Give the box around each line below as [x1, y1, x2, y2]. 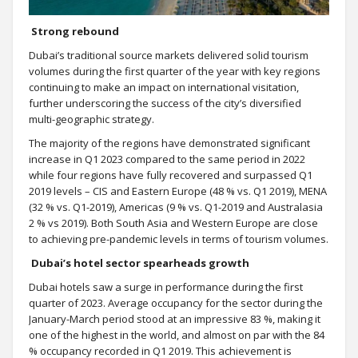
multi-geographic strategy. [29, 111, 154, 126]
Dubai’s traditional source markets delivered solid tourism [29, 47, 308, 62]
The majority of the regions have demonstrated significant [29, 135, 310, 150]
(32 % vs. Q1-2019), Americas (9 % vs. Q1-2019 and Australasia [29, 199, 323, 214]
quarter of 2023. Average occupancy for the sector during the [29, 295, 323, 310]
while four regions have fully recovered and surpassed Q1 [29, 167, 312, 182]
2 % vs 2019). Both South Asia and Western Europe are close [29, 215, 318, 230]
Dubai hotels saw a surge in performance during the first [29, 279, 303, 294]
